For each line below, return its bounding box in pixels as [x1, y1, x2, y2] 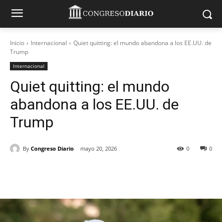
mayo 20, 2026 [80, 145, 117, 153]
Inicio [10, 39, 24, 47]
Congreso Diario [31, 144, 74, 152]
